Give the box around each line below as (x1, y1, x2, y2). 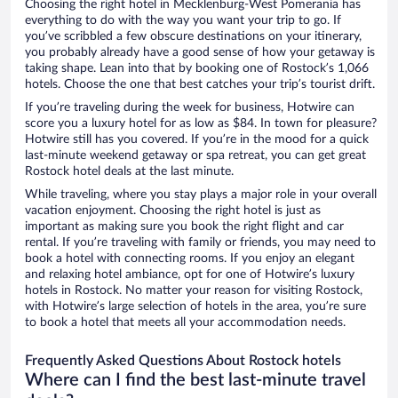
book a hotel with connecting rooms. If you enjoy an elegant (25, 252, 354, 266)
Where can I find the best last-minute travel (25, 371, 366, 390)
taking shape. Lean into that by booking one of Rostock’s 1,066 (25, 62, 369, 76)
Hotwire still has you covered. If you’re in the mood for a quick (25, 133, 369, 147)
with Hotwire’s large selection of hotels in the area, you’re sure (25, 300, 366, 314)
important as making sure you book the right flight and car (25, 220, 344, 234)
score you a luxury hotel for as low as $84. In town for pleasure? (25, 117, 377, 131)
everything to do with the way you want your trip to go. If (25, 14, 341, 28)
